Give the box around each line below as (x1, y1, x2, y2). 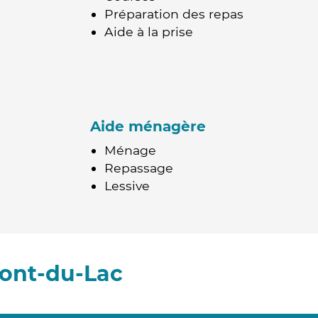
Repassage (104, 160, 173, 175)
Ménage (104, 143, 156, 158)
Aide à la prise (104, 24, 193, 39)
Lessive (104, 178, 150, 193)
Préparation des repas (104, 6, 243, 21)
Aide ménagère (90, 118, 206, 135)
